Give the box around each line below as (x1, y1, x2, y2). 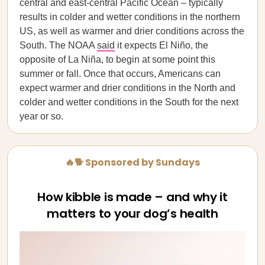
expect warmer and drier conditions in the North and (20, 83, 235, 93)
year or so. (20, 111, 63, 121)
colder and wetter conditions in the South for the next (20, 97, 238, 107)
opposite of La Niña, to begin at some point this (20, 54, 215, 64)
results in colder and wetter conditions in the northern (20, 12, 240, 22)
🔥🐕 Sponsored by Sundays (65, 156, 200, 169)
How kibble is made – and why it (37, 189, 228, 205)
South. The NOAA (20, 40, 97, 50)
